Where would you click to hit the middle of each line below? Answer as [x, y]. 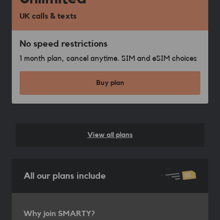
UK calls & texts [48, 16]
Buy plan [110, 83]
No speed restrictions [64, 44]
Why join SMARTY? [59, 214]
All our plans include [65, 176]
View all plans [110, 135]
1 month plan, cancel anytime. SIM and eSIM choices [108, 58]
